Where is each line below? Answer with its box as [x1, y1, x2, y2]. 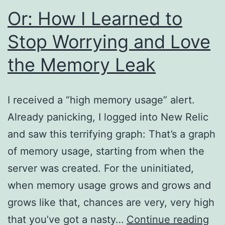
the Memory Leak [8, 53, 156, 76]
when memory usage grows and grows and [8, 179, 211, 191]
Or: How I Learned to [8, 7, 182, 30]
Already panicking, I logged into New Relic [8, 110, 208, 123]
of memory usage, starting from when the [8, 145, 204, 157]
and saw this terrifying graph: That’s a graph [8, 128, 215, 140]
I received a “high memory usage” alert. [8, 93, 195, 106]
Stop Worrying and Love [8, 30, 210, 53]
